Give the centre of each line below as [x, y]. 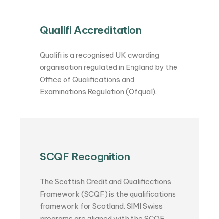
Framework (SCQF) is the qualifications [108, 194]
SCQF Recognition [85, 157]
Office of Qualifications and [87, 80]
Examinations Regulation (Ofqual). [99, 92]
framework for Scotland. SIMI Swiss [101, 206]
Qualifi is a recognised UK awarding [100, 55]
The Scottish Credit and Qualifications [106, 182]
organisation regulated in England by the [109, 67]
